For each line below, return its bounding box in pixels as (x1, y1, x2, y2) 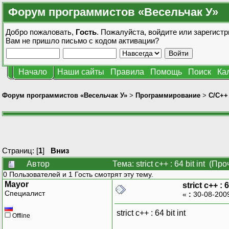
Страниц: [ (2, 146, 38, 155)
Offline (11, 212, 30, 219)
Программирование (135, 91, 200, 99)
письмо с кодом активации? (61, 36, 159, 45)
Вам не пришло (6, 36, 61, 45)
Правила (110, 67, 144, 76)
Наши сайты (57, 67, 104, 76)
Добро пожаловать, (6, 28, 76, 36)
